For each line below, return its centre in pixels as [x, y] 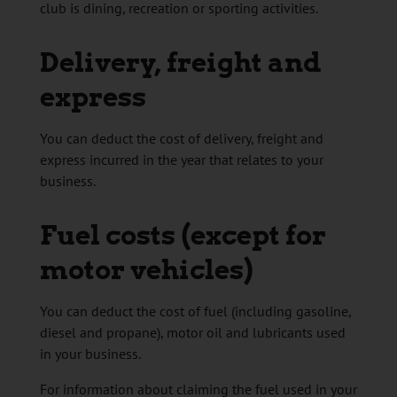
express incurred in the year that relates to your [181, 160]
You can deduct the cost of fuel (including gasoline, [195, 311]
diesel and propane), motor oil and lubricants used [192, 333]
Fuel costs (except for [183, 235]
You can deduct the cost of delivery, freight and [181, 139]
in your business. [90, 354]
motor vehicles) [146, 270]
